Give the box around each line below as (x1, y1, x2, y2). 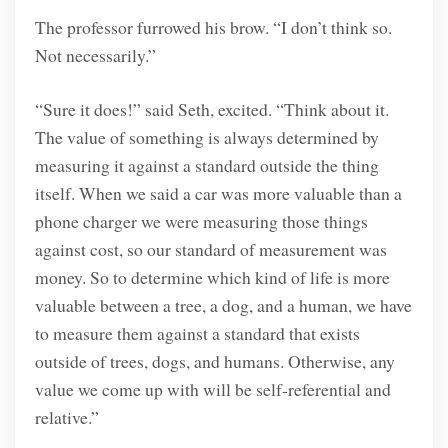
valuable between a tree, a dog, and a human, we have (34, 293, 412, 318)
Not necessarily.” (34, 42, 156, 67)
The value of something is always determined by (34, 125, 379, 150)
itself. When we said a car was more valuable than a (34, 181, 402, 206)
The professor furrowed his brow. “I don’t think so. (34, 14, 392, 39)
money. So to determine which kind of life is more (34, 265, 390, 290)
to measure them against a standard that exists (34, 321, 360, 346)
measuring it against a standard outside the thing (34, 153, 379, 178)
